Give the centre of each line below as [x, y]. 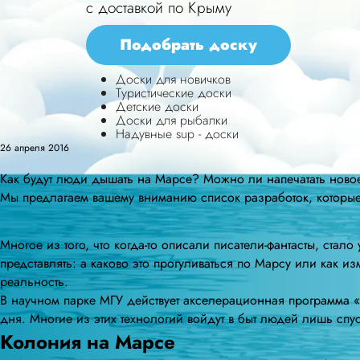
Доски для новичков [173, 80]
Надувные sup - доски [177, 134]
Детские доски [157, 107]
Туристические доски [174, 93]
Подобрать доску [188, 45]
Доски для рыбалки [172, 121]
